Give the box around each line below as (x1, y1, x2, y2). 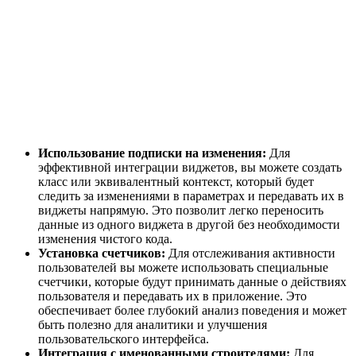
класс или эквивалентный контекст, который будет (38, 175, 314, 189)
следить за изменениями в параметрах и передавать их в (38, 189, 344, 203)
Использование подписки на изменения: (38, 146, 266, 161)
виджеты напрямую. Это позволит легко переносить (38, 203, 323, 218)
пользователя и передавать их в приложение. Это (38, 289, 307, 304)
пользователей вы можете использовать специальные (38, 261, 328, 275)
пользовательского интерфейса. (38, 332, 209, 346)
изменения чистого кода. (38, 232, 172, 246)
